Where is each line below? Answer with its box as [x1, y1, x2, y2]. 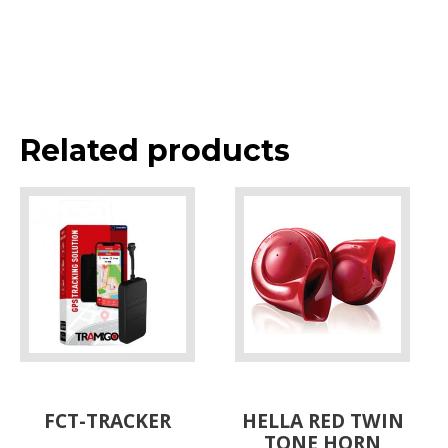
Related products [20, 131, 290, 169]
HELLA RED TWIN [241, 406, 404, 434]
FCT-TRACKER [44, 406, 172, 434]
